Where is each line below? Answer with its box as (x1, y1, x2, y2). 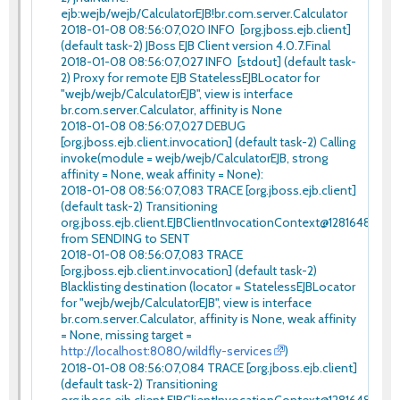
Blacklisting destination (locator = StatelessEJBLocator (61, 278, 355, 295)
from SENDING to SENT (61, 229, 190, 246)
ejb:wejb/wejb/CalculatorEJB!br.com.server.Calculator (61, 4, 347, 21)
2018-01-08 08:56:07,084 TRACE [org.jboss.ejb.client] (61, 359, 357, 376)
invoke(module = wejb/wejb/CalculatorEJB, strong (61, 149, 328, 166)
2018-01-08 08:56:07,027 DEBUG (61, 117, 246, 134)
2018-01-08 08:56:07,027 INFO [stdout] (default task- (61, 53, 356, 70)
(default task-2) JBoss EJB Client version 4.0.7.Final (61, 37, 330, 54)
